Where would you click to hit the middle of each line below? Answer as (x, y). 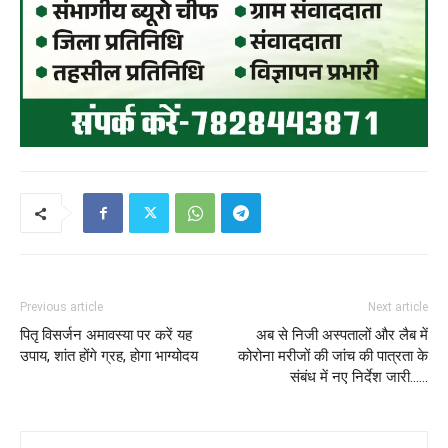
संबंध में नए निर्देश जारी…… (359, 377)
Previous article (61, 307)
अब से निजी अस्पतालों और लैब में (342, 335)
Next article (398, 307)
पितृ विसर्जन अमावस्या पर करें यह (106, 335)
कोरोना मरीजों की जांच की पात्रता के (333, 356)
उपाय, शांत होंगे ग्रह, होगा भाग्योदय (109, 356)
